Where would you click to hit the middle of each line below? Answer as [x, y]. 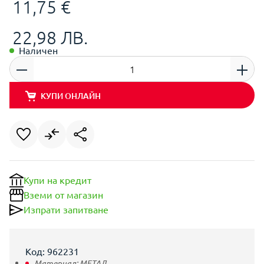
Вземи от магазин [63, 194]
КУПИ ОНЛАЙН [71, 95]
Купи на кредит [57, 180]
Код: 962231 [52, 251]
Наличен [38, 50]
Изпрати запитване [66, 209]
